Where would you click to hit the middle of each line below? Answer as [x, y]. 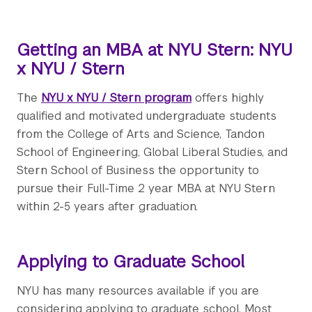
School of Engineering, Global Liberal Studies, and [152, 153]
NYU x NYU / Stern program [116, 98]
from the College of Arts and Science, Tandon [141, 134]
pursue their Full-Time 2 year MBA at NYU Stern [146, 189]
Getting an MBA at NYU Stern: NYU [155, 50]
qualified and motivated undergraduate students [147, 116]
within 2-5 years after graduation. [107, 207]
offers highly [228, 98]
